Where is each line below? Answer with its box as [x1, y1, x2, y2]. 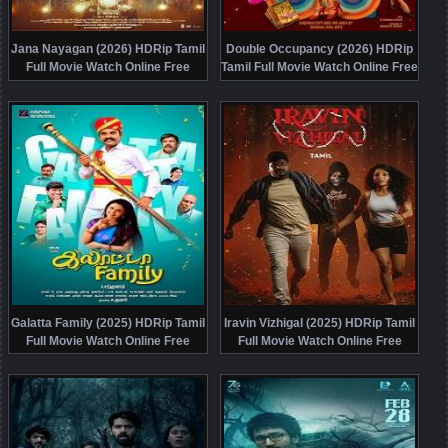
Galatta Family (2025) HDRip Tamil [11, 315, 206, 330]
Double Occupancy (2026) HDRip [226, 41, 414, 56]
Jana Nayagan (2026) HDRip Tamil [11, 41, 206, 56]
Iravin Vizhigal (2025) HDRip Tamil [224, 315, 416, 330]
